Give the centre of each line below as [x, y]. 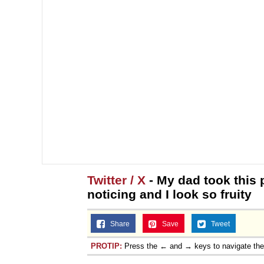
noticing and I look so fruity [169, 194]
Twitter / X [116, 180]
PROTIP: [106, 246]
